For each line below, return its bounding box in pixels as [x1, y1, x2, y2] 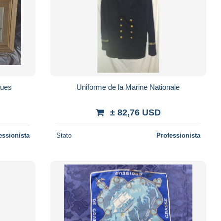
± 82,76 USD [110, 107, 161, 117]
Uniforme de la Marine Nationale [76, 82, 180, 91]
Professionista [156, 131, 200, 139]
